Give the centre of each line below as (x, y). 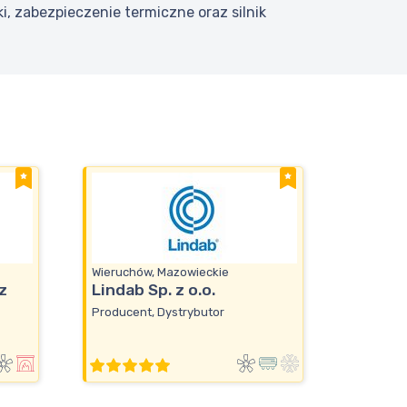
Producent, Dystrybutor (158, 312)
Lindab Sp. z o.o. (154, 290)
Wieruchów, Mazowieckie (160, 273)
